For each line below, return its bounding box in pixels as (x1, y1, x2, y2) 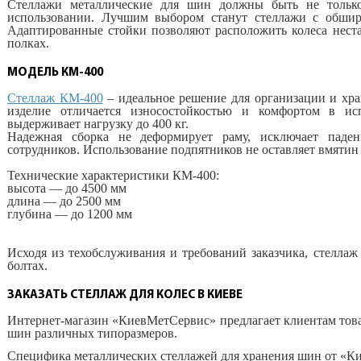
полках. (7, 36, 49, 50)
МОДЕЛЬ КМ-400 (7, 67, 103, 79)
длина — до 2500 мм (7, 194, 121, 208)
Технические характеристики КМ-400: (7, 168, 219, 182)
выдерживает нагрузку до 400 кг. (7, 117, 189, 131)
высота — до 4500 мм (7, 181, 127, 195)
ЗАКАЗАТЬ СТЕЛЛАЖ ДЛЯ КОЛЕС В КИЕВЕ (7, 289, 243, 301)
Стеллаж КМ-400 (7, 91, 103, 105)
